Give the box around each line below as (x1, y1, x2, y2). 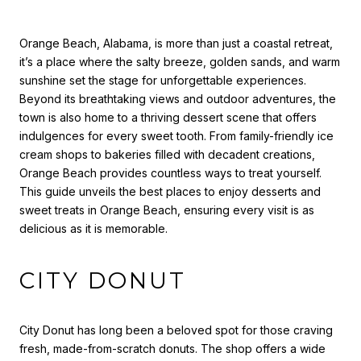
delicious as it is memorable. (19, 222, 168, 235)
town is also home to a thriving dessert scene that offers (19, 110, 317, 124)
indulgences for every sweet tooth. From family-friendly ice (19, 129, 334, 143)
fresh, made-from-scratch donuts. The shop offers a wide (19, 341, 326, 355)
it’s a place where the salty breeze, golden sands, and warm (19, 55, 340, 68)
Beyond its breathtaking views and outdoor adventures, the (19, 92, 336, 106)
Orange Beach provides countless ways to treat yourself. (19, 166, 322, 180)
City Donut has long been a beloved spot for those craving (19, 322, 333, 337)
